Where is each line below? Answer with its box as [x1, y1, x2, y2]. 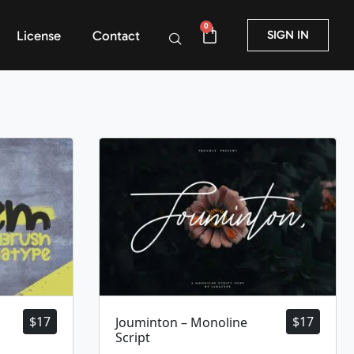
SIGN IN [267, 28, 310, 42]
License [17, 27, 62, 43]
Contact [92, 27, 141, 43]
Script [115, 329, 150, 347]
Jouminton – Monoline [115, 314, 247, 332]
